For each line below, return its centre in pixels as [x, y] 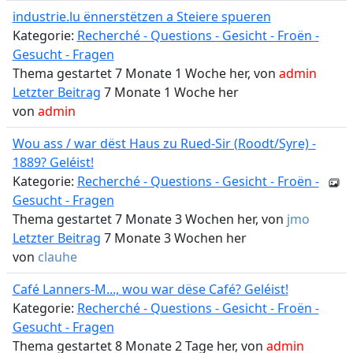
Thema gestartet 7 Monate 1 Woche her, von [145, 73]
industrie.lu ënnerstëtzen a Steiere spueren [141, 17]
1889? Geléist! [53, 162]
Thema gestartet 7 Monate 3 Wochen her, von [149, 219]
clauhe [57, 257]
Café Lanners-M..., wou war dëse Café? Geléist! [150, 289]
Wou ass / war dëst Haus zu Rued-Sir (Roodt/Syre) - [164, 143]
